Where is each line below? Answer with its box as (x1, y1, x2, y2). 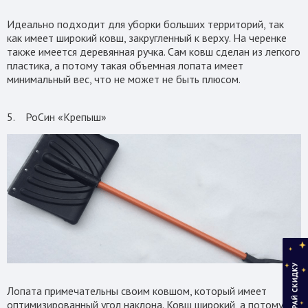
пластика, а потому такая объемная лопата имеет (7, 58, 243, 72)
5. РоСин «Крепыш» (7, 109, 107, 124)
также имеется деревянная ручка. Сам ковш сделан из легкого (7, 44, 300, 58)
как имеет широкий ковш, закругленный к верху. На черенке (7, 30, 287, 45)
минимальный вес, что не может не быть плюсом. (7, 71, 243, 86)
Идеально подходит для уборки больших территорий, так (7, 16, 284, 31)
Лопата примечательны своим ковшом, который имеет (7, 283, 267, 298)
